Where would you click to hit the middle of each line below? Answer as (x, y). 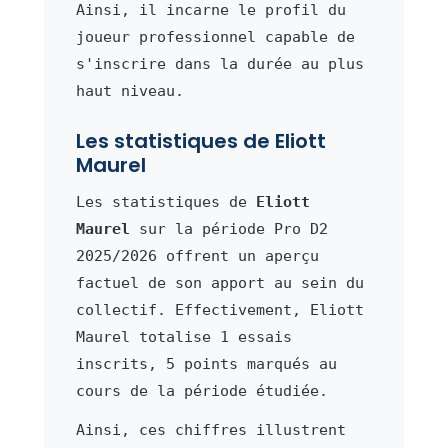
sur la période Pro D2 (228, 228)
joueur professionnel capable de (215, 36)
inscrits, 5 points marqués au (206, 363)
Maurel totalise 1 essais (183, 336)
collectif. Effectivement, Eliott (219, 309)
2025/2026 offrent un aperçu (197, 255)
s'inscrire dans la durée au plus (219, 63)
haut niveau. (129, 90)
